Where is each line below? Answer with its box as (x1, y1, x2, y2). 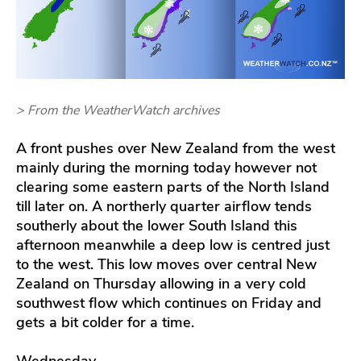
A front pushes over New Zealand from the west (16, 138, 335, 158)
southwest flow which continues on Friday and (16, 293, 322, 313)
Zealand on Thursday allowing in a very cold (16, 273, 306, 293)
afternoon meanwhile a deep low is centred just (16, 234, 330, 255)
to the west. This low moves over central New (16, 254, 317, 274)
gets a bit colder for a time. (16, 312, 194, 332)
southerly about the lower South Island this (16, 215, 297, 235)
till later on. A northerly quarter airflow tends (16, 196, 312, 216)
